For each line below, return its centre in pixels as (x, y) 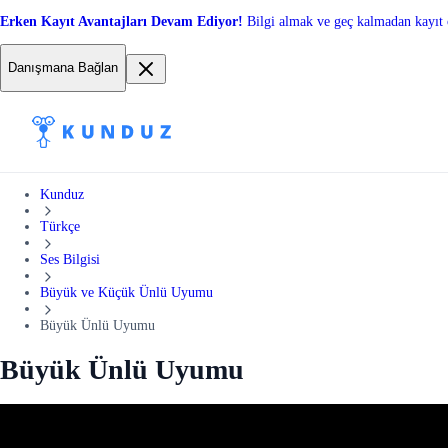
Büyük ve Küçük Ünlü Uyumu (126, 292)
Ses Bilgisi (70, 260)
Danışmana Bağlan (63, 68)
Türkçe (60, 227)
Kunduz (62, 194)
